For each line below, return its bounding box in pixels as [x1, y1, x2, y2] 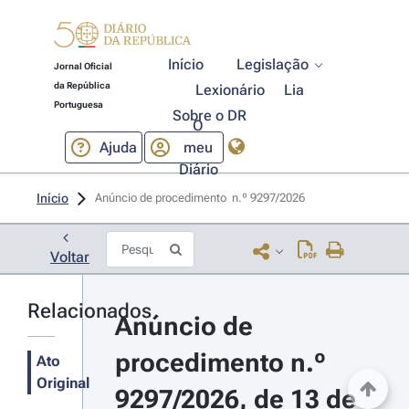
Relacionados [27, 299, 152, 322]
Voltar [50, 248, 89, 266]
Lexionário [195, 81, 266, 99]
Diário [178, 160, 218, 178]
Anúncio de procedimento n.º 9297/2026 [95, 191, 308, 204]
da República [53, 80, 110, 90]
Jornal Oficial [53, 61, 112, 71]
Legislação [236, 56, 309, 73]
